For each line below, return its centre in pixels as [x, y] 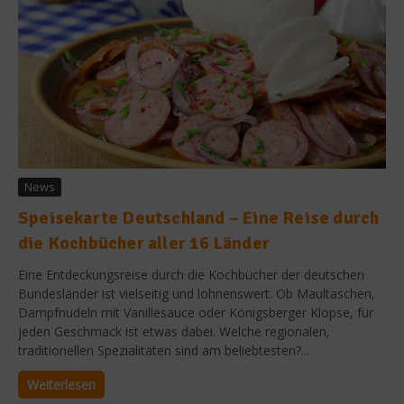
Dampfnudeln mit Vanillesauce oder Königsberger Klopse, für [196, 312]
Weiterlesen [61, 385]
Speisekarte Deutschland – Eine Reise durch [199, 218]
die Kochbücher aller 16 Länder [144, 243]
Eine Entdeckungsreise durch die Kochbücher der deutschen [191, 275]
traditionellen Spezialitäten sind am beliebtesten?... [164, 350]
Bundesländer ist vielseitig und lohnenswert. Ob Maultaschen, [197, 294]
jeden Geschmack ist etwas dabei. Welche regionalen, [174, 331]
